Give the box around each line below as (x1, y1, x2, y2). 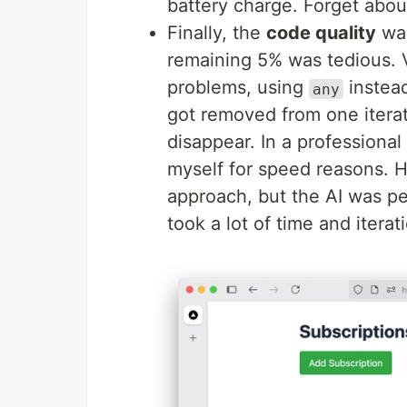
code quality (266, 22, 376, 45)
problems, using (167, 76, 309, 99)
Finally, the (167, 22, 266, 45)
